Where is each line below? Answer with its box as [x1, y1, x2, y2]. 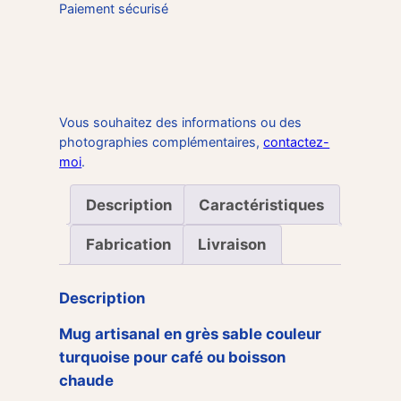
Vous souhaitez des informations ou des [59, 114, 303, 130]
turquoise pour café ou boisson [59, 347, 286, 366]
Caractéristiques [199, 195, 325, 214]
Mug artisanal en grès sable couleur [59, 324, 322, 343]
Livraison [198, 235, 267, 254]
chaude [59, 371, 115, 389]
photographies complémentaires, [59, 133, 264, 149]
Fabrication [85, 235, 171, 254]
